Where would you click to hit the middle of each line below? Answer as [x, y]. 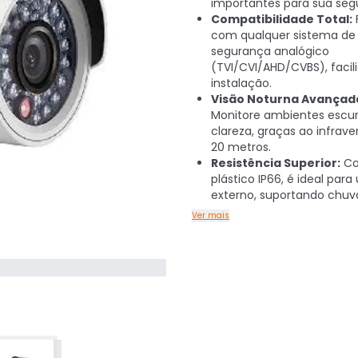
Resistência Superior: [276, 163]
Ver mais [211, 215]
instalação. [241, 83]
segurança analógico [270, 51]
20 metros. [241, 147]
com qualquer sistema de [283, 35]
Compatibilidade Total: [282, 19]
